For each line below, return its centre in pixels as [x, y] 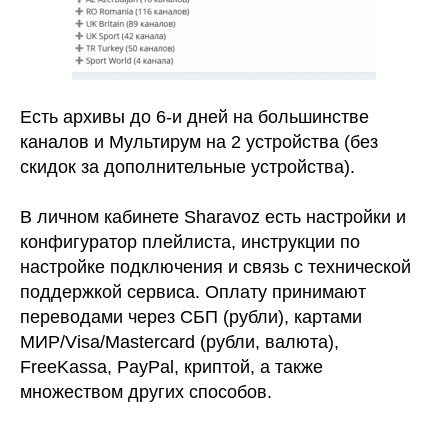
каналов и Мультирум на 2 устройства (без [199, 142]
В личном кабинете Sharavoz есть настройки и [213, 217]
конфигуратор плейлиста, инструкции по [190, 242]
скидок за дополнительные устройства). [187, 167]
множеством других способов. [146, 392]
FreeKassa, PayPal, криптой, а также [171, 367]
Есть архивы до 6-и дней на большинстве [194, 117]
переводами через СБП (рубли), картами [191, 317]
